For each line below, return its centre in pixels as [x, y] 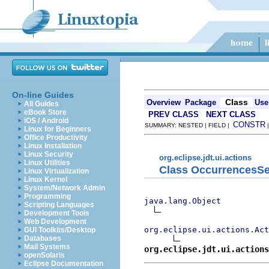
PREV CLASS [174, 114]
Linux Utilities [47, 163]
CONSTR [249, 125]
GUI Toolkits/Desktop [60, 230]
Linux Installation [53, 146]
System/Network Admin [65, 188]
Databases [43, 238]
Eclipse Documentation [64, 264]
